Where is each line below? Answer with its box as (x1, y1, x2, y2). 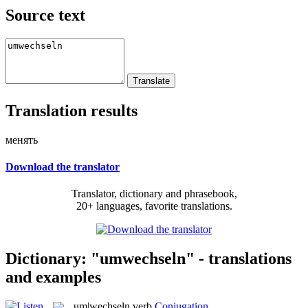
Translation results (5, 101, 137, 120)
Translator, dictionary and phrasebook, (71, 188, 237, 200)
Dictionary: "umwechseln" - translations (5, 249, 291, 267)
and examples (5, 267, 101, 286)
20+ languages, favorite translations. (76, 200, 232, 212)
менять (5, 133, 38, 146)
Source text (5, 5, 85, 24)
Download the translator (5, 160, 120, 173)
